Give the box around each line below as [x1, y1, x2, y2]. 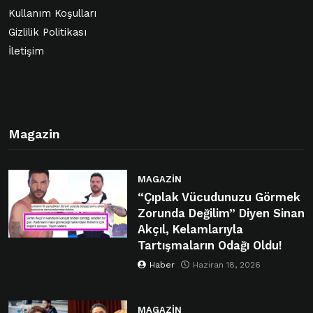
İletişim [8, 45, 44, 58]
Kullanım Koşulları [8, 8, 96, 20]
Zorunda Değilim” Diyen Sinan [137, 207, 305, 221]
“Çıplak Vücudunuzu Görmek [137, 191, 300, 205]
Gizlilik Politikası [8, 27, 87, 39]
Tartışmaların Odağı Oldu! [137, 239, 282, 253]
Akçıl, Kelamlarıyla [137, 223, 243, 237]
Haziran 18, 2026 [192, 260, 261, 270]
